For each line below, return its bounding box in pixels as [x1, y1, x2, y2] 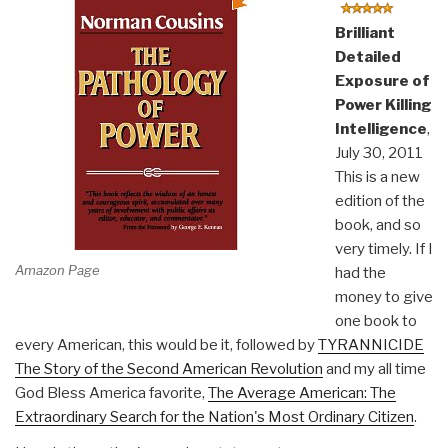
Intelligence [334, 119, 427, 138]
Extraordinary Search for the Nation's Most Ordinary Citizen [15, 407, 414, 426]
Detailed [334, 47, 401, 66]
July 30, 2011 [334, 143, 423, 162]
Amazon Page [15, 262, 100, 279]
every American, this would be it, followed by [15, 335, 318, 354]
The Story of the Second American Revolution [15, 359, 323, 378]
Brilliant [334, 23, 395, 42]
